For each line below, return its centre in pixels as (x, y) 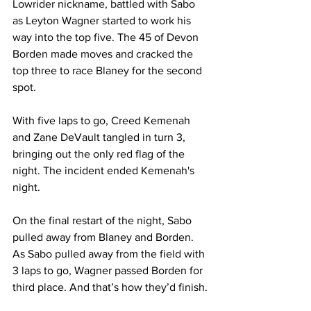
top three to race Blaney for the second (109, 71)
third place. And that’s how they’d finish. (110, 287)
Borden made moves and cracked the (104, 54)
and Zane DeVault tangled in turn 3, (100, 137)
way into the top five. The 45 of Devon (107, 37)
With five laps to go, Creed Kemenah (103, 121)
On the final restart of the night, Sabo (103, 221)
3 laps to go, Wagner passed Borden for (109, 271)
